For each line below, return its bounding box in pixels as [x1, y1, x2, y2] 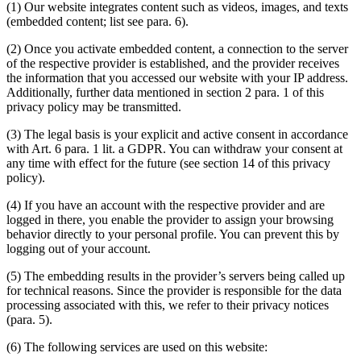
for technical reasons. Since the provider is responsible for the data [6, 283, 342, 297]
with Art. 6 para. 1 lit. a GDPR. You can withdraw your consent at [6, 141, 342, 156]
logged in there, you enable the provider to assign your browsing [6, 212, 334, 226]
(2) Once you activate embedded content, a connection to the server [6, 41, 348, 56]
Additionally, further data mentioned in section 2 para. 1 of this [6, 85, 324, 99]
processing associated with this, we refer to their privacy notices [6, 297, 329, 312]
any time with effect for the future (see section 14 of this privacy [6, 156, 330, 170]
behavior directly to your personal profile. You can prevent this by [6, 226, 339, 241]
